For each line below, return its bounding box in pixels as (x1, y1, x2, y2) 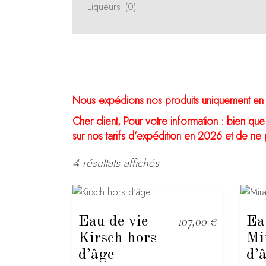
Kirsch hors (78, 230, 157, 246)
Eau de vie (78, 213, 148, 229)
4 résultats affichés (72, 154, 159, 171)
